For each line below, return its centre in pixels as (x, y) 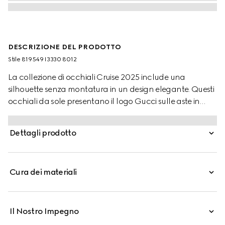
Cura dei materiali (43, 172)
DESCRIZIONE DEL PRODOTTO (65, 47)
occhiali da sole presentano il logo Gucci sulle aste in (104, 101)
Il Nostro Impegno (44, 211)
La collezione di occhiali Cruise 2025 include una (97, 77)
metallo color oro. (40, 113)
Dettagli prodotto (43, 133)
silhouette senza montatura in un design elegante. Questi (111, 89)
